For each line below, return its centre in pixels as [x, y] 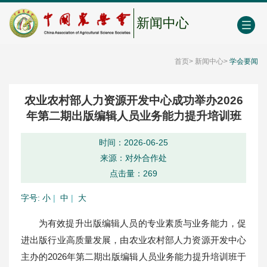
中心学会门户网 [122, 11]
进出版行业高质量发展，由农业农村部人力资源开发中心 [133, 240]
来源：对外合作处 [133, 158]
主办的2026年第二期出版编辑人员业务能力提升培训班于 [133, 256]
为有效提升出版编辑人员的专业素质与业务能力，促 [142, 223]
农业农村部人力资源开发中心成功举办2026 [133, 100]
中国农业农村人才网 [44, 11]
